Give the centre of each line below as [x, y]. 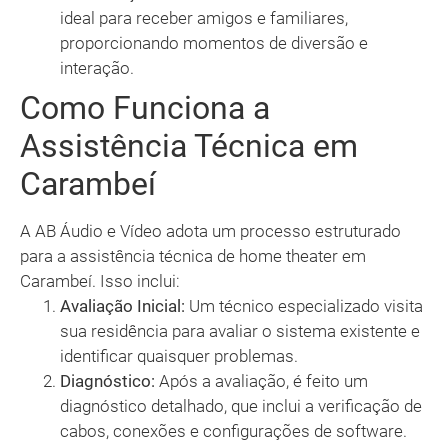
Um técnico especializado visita [304, 306]
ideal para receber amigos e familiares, [204, 18]
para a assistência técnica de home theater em [193, 256]
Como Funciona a [145, 108]
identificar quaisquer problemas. [179, 356]
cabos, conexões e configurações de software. [233, 431]
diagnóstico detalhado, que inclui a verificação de [241, 406]
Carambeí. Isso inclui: [100, 281]
